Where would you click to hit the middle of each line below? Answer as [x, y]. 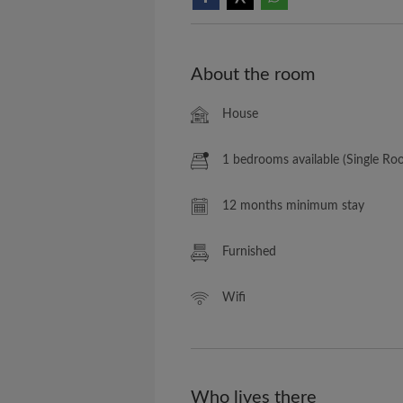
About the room [253, 75]
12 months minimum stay [293, 206]
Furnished [249, 252]
